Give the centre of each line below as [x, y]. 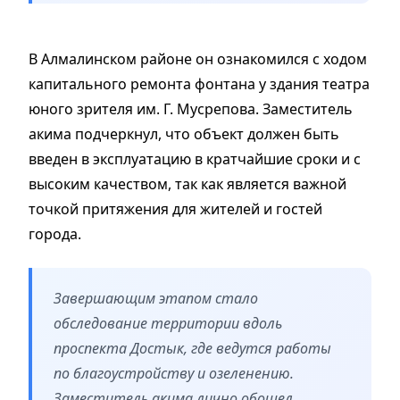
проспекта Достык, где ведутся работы [192, 348]
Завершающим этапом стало [156, 298]
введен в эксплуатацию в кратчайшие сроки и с [195, 158]
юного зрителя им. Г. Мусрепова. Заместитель [191, 108]
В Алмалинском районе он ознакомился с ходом [198, 58]
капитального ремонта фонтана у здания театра [199, 83]
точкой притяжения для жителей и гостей [175, 208]
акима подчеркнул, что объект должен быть [184, 133]
